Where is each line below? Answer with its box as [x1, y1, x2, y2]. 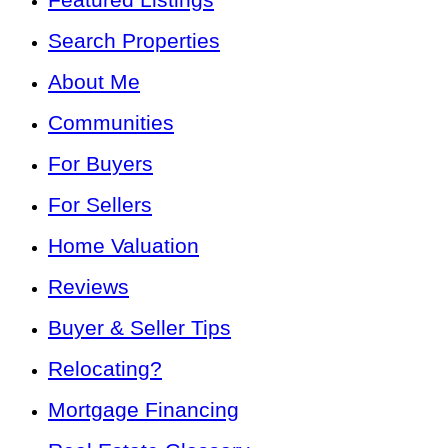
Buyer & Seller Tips [48, 316, 231, 340]
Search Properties [48, 29, 220, 53]
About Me [48, 70, 140, 94]
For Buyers [48, 152, 153, 176]
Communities [48, 111, 174, 135]
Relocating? [48, 357, 162, 381]
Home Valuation [48, 234, 199, 258]
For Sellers [48, 193, 152, 217]
